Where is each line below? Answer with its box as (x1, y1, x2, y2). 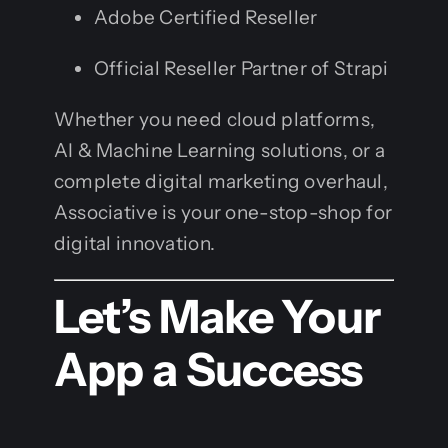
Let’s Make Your (53, 288, 381, 346)
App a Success (53, 341, 363, 399)
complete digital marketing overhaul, (53, 169, 389, 193)
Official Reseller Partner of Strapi (93, 56, 389, 80)
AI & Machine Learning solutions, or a (53, 138, 386, 162)
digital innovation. (53, 231, 216, 255)
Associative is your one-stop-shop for (53, 200, 393, 224)
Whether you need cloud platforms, (53, 107, 376, 131)
